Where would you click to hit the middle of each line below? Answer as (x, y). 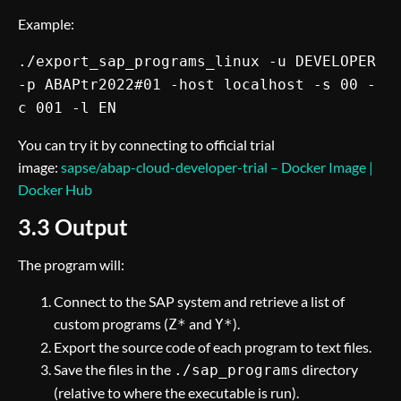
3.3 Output (73, 226)
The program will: (71, 264)
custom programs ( (111, 324)
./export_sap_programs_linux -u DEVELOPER (197, 61)
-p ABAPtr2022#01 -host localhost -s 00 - (197, 85)
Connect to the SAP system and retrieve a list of (199, 301)
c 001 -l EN (67, 108)
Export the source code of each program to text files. (213, 347)
